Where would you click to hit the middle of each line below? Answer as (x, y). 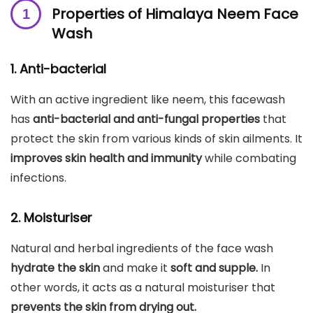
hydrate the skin (55, 268)
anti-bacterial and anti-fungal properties (146, 119)
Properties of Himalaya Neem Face (175, 14)
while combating (249, 158)
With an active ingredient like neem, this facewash (148, 99)
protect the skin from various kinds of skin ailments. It (156, 138)
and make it (135, 268)
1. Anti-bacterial (58, 68)
